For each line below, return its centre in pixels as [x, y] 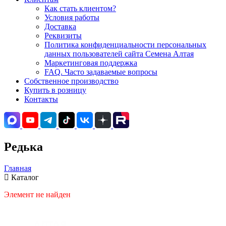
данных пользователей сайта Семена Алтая [119, 54]
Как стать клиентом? [80, 8]
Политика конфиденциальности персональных [125, 45]
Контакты [41, 99]
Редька [23, 147]
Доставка [60, 26]
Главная [18, 168]
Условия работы [72, 17]
